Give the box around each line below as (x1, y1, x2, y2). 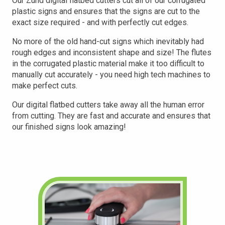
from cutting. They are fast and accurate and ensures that (12, 111, 210, 121)
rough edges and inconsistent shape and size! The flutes (12, 48, 211, 57)
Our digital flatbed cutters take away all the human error (12, 100, 204, 109)
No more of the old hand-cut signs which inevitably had (12, 37, 204, 46)
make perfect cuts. (12, 81, 77, 90)
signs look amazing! (55, 122, 126, 132)
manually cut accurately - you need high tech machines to (12, 70, 210, 79)
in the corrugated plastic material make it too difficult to (12, 59, 204, 68)
